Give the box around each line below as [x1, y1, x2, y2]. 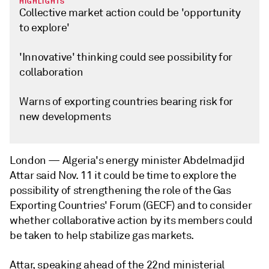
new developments [19, 110, 111, 123]
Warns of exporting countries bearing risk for [19, 95, 233, 108]
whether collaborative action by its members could [10, 214, 253, 227]
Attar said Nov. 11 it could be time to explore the [10, 169, 237, 182]
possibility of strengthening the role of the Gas [10, 184, 231, 197]
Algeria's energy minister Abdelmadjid [62, 154, 245, 167]
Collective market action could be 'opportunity [19, 6, 241, 19]
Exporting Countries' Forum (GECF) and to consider [10, 199, 252, 212]
